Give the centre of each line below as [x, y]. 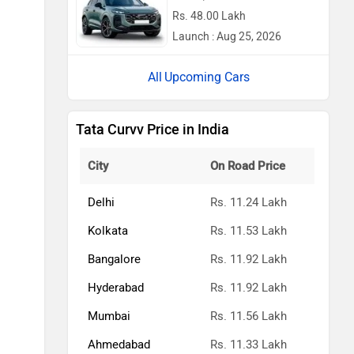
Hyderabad [116, 287]
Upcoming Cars [207, 77]
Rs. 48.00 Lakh [209, 17]
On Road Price [248, 166]
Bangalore [114, 259]
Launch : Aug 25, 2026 [227, 37]
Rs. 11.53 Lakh [249, 230]
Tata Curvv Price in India [153, 129]
